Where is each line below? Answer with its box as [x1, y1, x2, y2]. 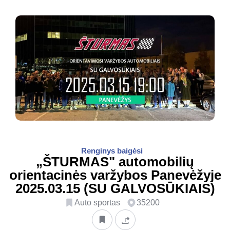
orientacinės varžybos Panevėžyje [9, 167, 221, 183]
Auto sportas [74, 198, 120, 207]
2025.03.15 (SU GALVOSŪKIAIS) [15, 181, 215, 197]
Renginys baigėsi [81, 146, 143, 156]
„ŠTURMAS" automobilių [36, 154, 194, 170]
